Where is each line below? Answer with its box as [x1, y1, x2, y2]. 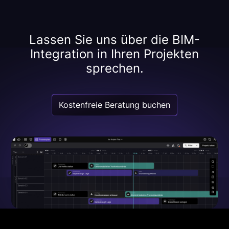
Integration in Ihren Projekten [30, 47, 199, 62]
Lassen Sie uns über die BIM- [29, 32, 200, 48]
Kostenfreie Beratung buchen [59, 100, 170, 110]
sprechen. [85, 61, 144, 76]
